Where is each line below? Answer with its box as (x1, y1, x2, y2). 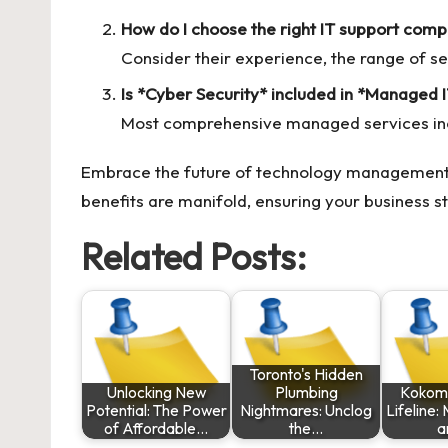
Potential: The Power (85, 400, 227, 420)
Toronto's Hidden (249, 364, 363, 384)
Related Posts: (81, 233, 307, 279)
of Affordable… (104, 418, 208, 438)
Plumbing (274, 382, 338, 402)
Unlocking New (106, 382, 206, 402)
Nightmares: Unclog (240, 400, 372, 420)
